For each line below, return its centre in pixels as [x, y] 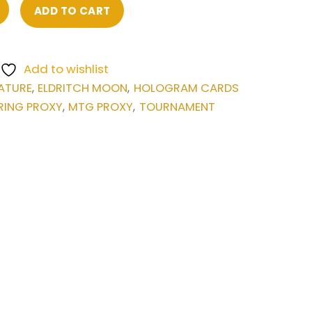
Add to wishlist [66, 69]
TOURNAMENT [177, 107]
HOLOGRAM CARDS [186, 88]
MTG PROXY [101, 107]
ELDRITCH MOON [83, 88]
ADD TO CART [72, 10]
